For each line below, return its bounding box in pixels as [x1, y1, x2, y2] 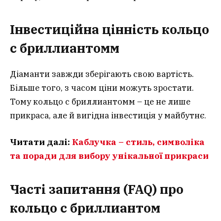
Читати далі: [10, 137, 72, 148]
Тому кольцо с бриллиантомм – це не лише [10, 96, 190, 108]
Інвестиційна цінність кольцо [10, 21, 209, 38]
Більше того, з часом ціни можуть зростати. [10, 82, 194, 94]
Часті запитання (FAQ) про [10, 181, 184, 197]
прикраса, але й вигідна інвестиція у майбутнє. [10, 110, 206, 121]
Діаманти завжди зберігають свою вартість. [10, 69, 194, 80]
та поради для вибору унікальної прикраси [10, 150, 209, 162]
